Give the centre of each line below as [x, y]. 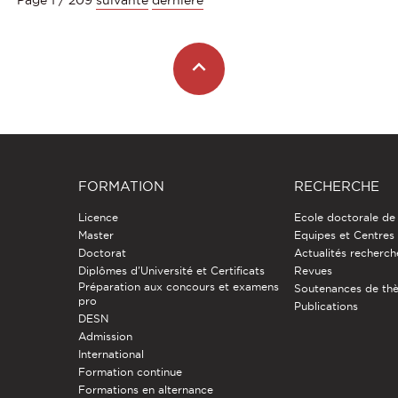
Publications [326, 306]
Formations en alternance [145, 389]
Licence [98, 217]
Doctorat [102, 252]
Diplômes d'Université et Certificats [171, 270]
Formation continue [130, 371]
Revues [314, 270]
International [111, 354]
